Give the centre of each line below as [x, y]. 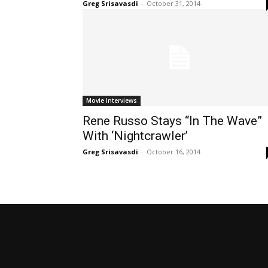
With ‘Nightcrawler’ [135, 135]
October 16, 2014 [173, 151]
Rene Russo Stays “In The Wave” [172, 121]
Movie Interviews [112, 100]
